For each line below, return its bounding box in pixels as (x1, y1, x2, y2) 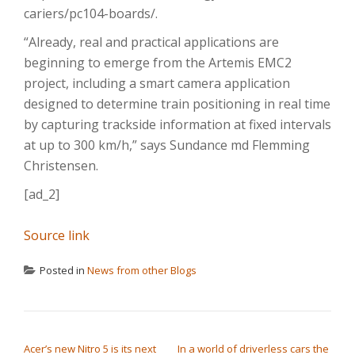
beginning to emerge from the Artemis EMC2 (24, 54, 292, 71)
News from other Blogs (87, 263, 197, 277)
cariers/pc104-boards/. (24, 5, 158, 22)
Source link (24, 227, 90, 244)
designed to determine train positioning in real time (24, 95, 330, 113)
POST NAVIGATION (23, 323, 151, 342)
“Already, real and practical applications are (24, 33, 279, 51)
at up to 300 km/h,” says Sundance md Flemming (24, 136, 310, 154)
